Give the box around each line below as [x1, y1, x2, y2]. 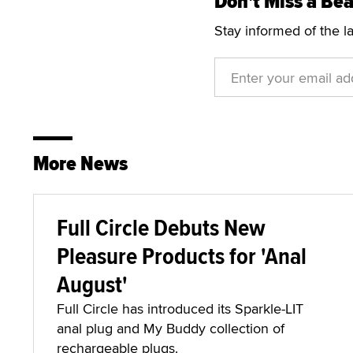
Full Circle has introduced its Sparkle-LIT [57, 299, 303, 318]
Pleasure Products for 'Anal [57, 239, 307, 273]
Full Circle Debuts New [57, 210, 266, 244]
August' [57, 267, 128, 301]
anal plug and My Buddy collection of [57, 318, 284, 338]
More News [33, 148, 128, 179]
